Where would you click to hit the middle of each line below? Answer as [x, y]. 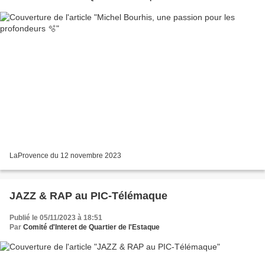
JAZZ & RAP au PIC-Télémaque [88, 196]
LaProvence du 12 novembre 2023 [65, 156]
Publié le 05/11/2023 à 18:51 [56, 218]
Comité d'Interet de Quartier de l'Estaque [91, 227]
